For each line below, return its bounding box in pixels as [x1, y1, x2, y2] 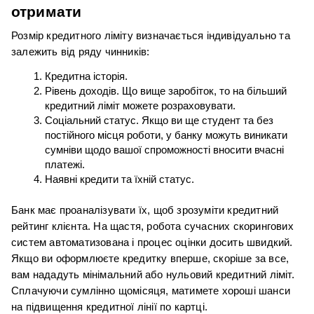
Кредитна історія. [45, 71, 128, 83]
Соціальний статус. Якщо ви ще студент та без [45, 115, 273, 127]
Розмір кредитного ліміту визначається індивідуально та [11, 30, 290, 41]
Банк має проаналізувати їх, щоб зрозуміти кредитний [11, 205, 279, 217]
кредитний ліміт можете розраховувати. [45, 100, 235, 112]
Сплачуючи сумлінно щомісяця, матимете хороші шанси [11, 285, 291, 297]
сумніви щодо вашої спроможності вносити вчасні [45, 144, 284, 156]
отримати [11, 4, 82, 20]
